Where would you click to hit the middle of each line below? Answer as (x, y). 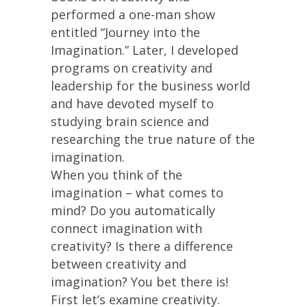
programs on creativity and (132, 68)
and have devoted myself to (132, 103)
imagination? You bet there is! (139, 282)
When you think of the (116, 175)
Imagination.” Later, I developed (145, 50)
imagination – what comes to (137, 193)
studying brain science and (130, 121)
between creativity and (119, 264)
